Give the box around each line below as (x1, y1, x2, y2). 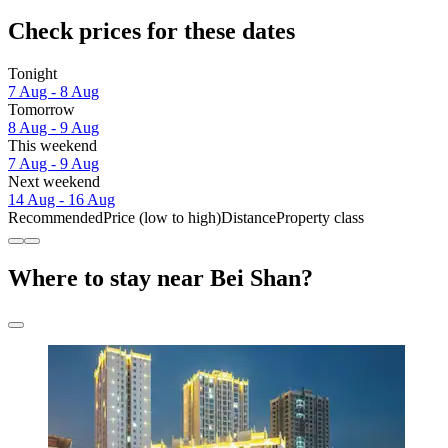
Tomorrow (8, 100, 75, 118)
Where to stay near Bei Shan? (8, 264, 313, 291)
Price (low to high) (103, 208, 221, 226)
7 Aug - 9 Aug (8, 154, 99, 172)
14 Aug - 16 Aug (8, 190, 115, 208)
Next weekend (8, 172, 100, 190)
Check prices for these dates (8, 17, 295, 44)
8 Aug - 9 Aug (8, 118, 99, 136)
